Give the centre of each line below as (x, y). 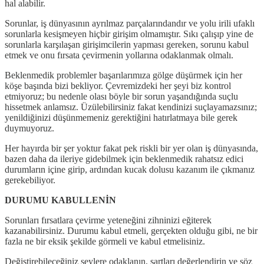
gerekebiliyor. (30, 180)
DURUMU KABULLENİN (60, 200)
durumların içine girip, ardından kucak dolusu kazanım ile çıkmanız (130, 169)
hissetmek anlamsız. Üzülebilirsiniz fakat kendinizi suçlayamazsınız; (131, 107)
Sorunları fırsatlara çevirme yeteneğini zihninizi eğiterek (108, 220)
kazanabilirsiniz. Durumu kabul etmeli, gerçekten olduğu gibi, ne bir (131, 230)
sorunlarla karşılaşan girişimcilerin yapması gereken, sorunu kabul (127, 44)
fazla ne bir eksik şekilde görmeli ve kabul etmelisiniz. (105, 241)
